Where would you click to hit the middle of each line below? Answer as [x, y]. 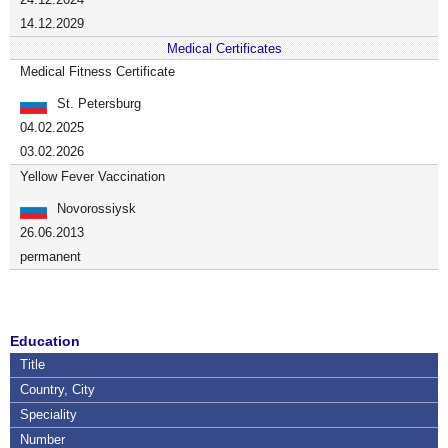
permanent [50, 256]
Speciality [48, 414]
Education [45, 341]
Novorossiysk [96, 208]
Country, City [57, 389]
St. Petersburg [99, 103]
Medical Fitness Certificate [97, 71]
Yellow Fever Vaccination [92, 176]
